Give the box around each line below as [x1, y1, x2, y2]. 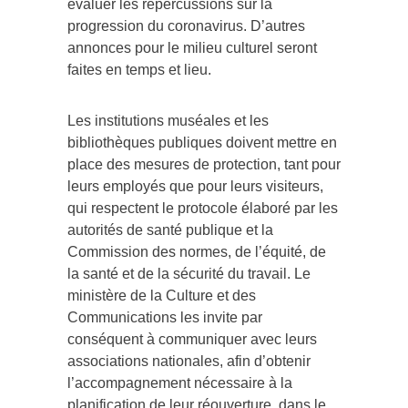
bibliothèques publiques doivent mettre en [67, 134, 337, 150]
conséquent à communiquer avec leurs [67, 331, 317, 347]
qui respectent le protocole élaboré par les [67, 199, 338, 216]
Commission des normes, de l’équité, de [67, 243, 326, 260]
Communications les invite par [67, 309, 262, 325]
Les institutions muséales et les [67, 112, 269, 128]
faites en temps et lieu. [67, 61, 211, 77]
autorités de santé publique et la [67, 221, 273, 238]
